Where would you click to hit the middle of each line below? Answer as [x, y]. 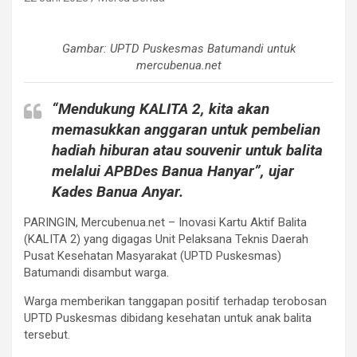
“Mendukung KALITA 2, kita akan [161, 108]
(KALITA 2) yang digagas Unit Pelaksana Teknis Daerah [166, 239]
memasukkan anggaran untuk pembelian [186, 129]
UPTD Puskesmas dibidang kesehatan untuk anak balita [168, 318]
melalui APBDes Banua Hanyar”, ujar [173, 171]
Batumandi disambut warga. [96, 272]
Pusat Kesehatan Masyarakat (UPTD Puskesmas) [153, 255]
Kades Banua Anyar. [118, 191]
